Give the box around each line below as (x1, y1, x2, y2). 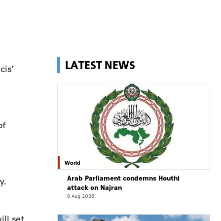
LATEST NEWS (65, 57, 135, 73)
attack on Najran (67, 183, 122, 193)
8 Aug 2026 (67, 192, 94, 201)
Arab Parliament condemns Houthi (67, 173, 180, 184)
